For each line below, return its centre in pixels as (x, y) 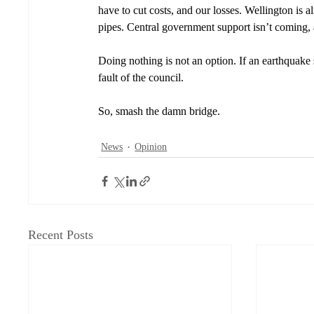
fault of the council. (143, 78)
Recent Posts (61, 235)
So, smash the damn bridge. (161, 111)
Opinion (151, 147)
